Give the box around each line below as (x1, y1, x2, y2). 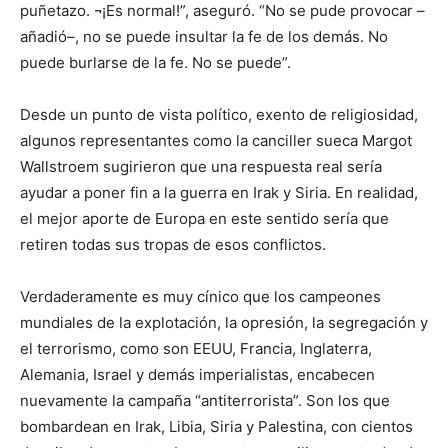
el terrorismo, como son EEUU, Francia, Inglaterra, (20, 339, 372, 358)
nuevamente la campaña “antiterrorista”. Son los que (20, 391, 390, 410)
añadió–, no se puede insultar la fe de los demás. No (20, 27, 388, 46)
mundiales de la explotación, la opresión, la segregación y (20, 313, 428, 332)
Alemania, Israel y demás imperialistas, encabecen (20, 365, 375, 384)
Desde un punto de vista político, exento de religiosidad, (20, 105, 418, 124)
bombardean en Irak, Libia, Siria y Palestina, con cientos (20, 417, 413, 436)
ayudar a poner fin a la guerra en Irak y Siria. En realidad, (20, 183, 418, 202)
